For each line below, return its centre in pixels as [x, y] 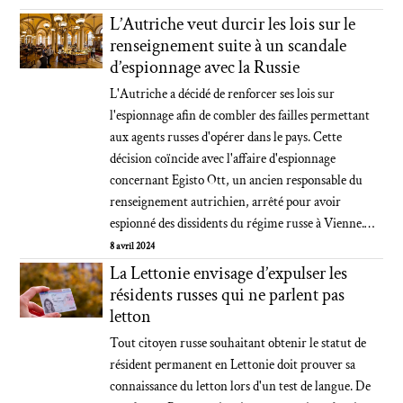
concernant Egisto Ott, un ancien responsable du [237, 180]
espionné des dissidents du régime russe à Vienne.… [242, 224]
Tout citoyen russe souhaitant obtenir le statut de [238, 343]
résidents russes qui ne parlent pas [228, 295]
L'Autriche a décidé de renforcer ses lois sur [223, 94]
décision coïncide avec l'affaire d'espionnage [223, 159]
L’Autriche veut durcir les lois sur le [233, 24]
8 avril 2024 [133, 246]
